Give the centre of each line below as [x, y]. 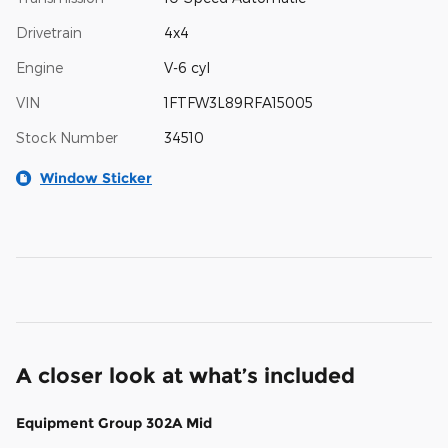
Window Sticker [96, 178]
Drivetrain [49, 33]
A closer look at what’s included [185, 376]
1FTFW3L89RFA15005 [238, 103]
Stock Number [67, 138]
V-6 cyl [186, 68]
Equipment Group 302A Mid [114, 423]
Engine [39, 68]
